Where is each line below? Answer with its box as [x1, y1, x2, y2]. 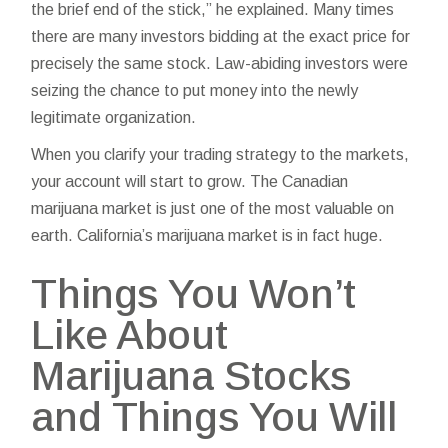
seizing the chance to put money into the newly [31, 82, 359, 99]
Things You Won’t [31, 271, 356, 317]
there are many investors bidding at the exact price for [31, 28, 411, 45]
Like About [31, 312, 228, 358]
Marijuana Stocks [31, 353, 352, 399]
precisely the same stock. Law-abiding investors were [31, 55, 409, 72]
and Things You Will [31, 394, 397, 440]
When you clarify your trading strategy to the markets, [31, 146, 410, 163]
